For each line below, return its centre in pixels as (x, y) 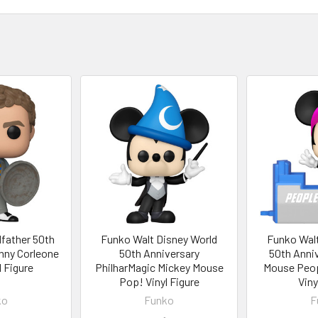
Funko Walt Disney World (159, 238)
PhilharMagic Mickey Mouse (159, 267)
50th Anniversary (159, 253)
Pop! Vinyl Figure (159, 281)
